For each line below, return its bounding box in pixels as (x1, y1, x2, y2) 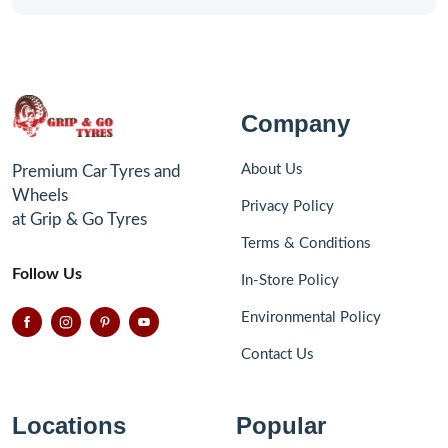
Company (241, 109, 350, 137)
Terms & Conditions (241, 235, 371, 251)
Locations (12, 411, 126, 439)
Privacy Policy (241, 198, 334, 214)
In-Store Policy (241, 272, 339, 288)
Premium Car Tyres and (12, 162, 181, 180)
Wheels (12, 186, 68, 204)
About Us (241, 161, 303, 177)
